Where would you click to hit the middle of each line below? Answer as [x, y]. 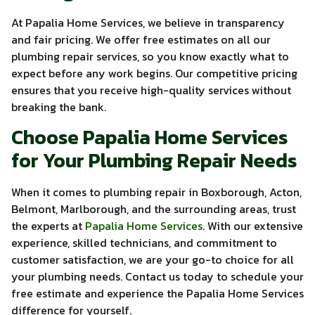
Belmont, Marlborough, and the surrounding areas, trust [154, 208]
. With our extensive [253, 225]
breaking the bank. [59, 107]
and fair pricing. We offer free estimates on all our [141, 40]
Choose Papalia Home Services [149, 137]
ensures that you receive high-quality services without [151, 90]
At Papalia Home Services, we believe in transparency [148, 23]
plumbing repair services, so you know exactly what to [150, 57]
